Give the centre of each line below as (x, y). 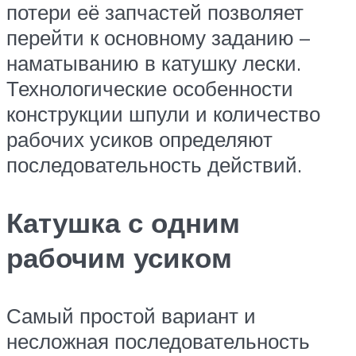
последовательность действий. (154, 164)
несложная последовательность (158, 341)
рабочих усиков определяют (139, 139)
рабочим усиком (119, 257)
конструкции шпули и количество (163, 113)
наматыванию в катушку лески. (154, 62)
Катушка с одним (123, 222)
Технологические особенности (150, 88)
